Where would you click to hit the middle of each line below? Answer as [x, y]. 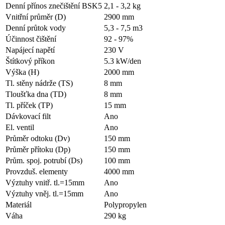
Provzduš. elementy [37, 171]
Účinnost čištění [31, 39]
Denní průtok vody [36, 28]
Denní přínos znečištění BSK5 [54, 6]
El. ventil [20, 127]
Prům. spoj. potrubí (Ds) [44, 160]
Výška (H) [22, 72]
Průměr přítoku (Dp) [38, 149]
